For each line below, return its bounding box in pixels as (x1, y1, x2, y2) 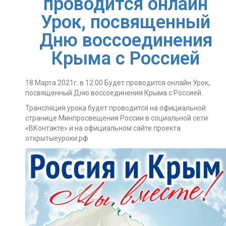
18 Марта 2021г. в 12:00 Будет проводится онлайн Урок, (25, 79, 210, 87)
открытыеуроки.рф (25, 134, 88, 142)
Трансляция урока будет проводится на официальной (25, 104, 206, 112)
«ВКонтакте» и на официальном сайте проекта (25, 124, 181, 132)
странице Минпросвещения (25, 114, 120, 122)
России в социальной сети (120, 114, 208, 122)
